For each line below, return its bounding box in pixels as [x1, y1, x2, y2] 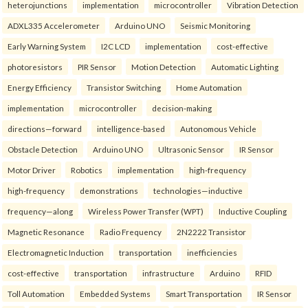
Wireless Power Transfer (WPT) [88, 206, 203, 217]
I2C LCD [101, 41, 130, 52]
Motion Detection [131, 62, 196, 72]
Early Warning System [8, 41, 86, 52]
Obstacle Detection [8, 144, 78, 155]
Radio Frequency [100, 227, 162, 237]
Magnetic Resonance [8, 227, 85, 237]
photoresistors [8, 62, 63, 72]
